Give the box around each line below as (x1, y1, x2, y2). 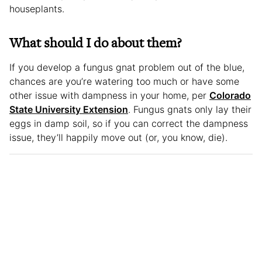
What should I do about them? (9, 33, 182, 52)
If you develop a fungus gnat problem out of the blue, (9, 61, 244, 73)
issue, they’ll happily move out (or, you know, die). (9, 131, 227, 143)
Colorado (209, 89, 251, 101)
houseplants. (9, 2, 64, 15)
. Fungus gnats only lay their (128, 103, 251, 115)
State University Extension (9, 103, 128, 115)
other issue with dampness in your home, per (9, 89, 209, 101)
